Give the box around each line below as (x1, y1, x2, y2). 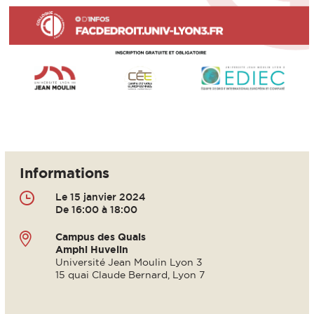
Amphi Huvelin (55, 243, 128, 255)
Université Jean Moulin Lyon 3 (55, 256, 203, 268)
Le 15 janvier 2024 (55, 191, 146, 203)
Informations (20, 164, 109, 181)
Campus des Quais (55, 231, 146, 243)
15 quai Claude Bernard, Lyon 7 (55, 268, 205, 280)
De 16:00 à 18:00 (55, 203, 137, 215)
